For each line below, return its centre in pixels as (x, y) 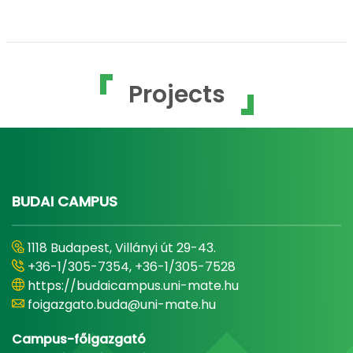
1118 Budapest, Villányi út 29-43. (122, 248)
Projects (176, 95)
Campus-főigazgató (79, 340)
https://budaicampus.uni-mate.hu (133, 286)
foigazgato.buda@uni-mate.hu (122, 305)
